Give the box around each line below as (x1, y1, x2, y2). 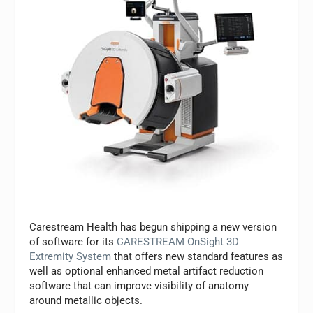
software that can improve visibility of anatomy (29, 279, 249, 292)
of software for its (29, 235, 117, 248)
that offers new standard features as (111, 249, 284, 263)
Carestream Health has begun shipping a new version (29, 220, 277, 233)
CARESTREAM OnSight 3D (117, 235, 240, 248)
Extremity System (29, 249, 112, 263)
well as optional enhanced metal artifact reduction (29, 264, 264, 277)
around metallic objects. (29, 293, 143, 307)
